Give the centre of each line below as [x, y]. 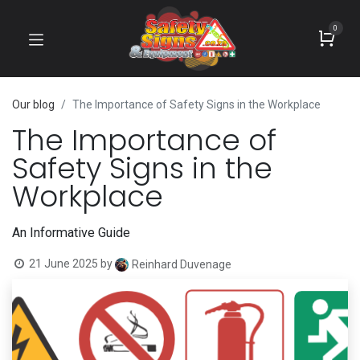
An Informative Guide [71, 233]
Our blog [33, 104]
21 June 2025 [63, 264]
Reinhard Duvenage [181, 265]
